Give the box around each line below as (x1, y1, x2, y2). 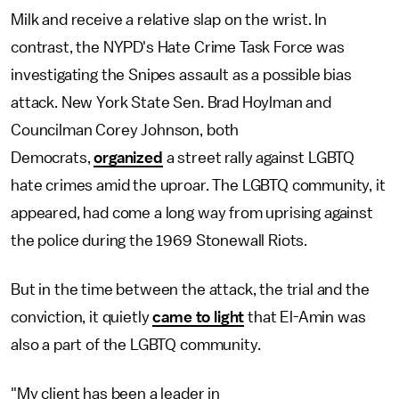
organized (94, 150, 163, 166)
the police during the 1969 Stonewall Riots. (11, 232, 308, 248)
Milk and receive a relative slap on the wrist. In (11, 12, 328, 28)
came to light (152, 309, 245, 325)
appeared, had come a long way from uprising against (11, 205, 373, 221)
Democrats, (11, 150, 94, 166)
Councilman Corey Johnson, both (11, 122, 240, 138)
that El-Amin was (244, 309, 366, 325)
